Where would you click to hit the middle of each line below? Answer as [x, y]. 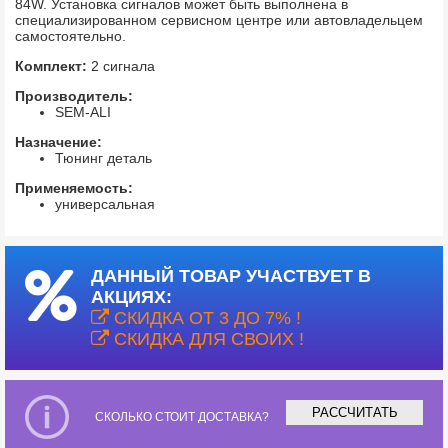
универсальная [105, 203]
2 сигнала [123, 65]
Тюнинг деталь [103, 157]
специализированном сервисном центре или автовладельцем [219, 19]
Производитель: [74, 95]
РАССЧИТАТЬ [354, 412]
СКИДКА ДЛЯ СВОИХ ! [207, 338]
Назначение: [58, 141]
